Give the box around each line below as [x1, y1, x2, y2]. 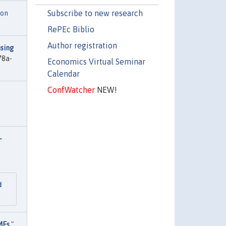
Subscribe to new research [47, 8, 143, 18]
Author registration [47, 40, 117, 50]
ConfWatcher [47, 85, 95, 94]
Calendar [47, 69, 80, 78]
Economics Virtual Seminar [47, 56, 145, 66]
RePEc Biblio [47, 24, 94, 34]
